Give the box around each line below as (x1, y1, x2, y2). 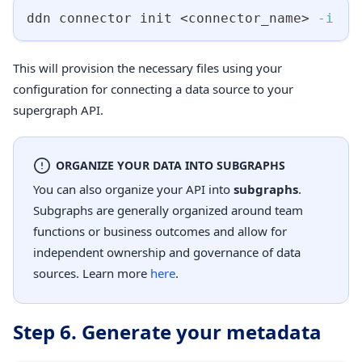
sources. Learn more (33, 264, 150, 281)
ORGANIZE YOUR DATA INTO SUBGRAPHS (55, 158, 285, 174)
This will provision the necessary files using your (13, 59, 282, 76)
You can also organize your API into (33, 180, 234, 197)
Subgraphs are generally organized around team (33, 201, 303, 218)
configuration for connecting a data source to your (13, 80, 293, 97)
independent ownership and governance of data (33, 243, 301, 260)
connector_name (188, 10, 301, 26)
